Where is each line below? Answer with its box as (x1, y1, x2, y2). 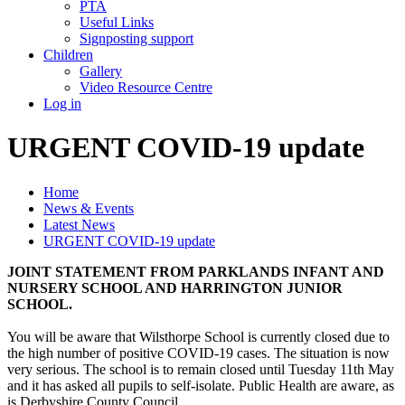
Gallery (80, 62, 122, 79)
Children (43, 46, 93, 62)
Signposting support (80, 30, 193, 46)
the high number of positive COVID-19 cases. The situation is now (7, 344, 390, 361)
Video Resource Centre (80, 79, 212, 95)
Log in (43, 95, 81, 111)
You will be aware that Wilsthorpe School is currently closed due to (7, 328, 390, 344)
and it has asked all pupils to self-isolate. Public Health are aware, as (7, 377, 394, 393)
